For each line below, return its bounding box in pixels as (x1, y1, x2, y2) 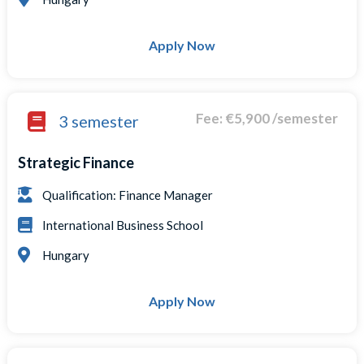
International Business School (42, 217, 204, 232)
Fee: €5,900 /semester (195, 109, 338, 127)
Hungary (42, 247, 90, 262)
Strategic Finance (18, 153, 135, 171)
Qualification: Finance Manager (42, 187, 214, 202)
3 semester (58, 110, 140, 131)
